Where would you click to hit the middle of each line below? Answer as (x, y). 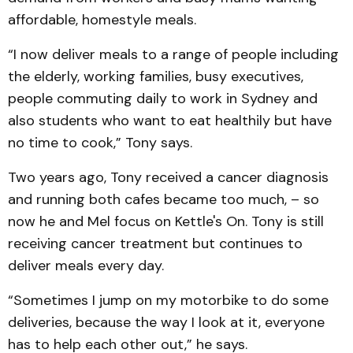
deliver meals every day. (86, 266)
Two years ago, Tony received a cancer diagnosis (168, 178)
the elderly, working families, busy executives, (156, 77)
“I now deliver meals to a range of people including (173, 55)
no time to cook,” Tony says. (100, 143)
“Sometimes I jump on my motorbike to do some (168, 301)
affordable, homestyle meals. (102, 20)
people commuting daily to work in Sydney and (163, 99)
